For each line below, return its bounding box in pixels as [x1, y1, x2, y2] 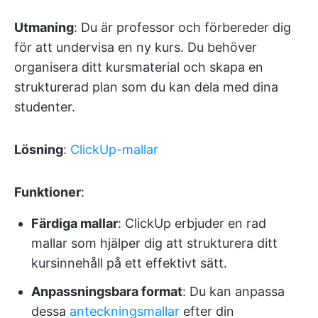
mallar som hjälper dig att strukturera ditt [31, 235, 278, 251]
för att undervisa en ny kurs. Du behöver [14, 39, 257, 55]
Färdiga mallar [31, 215, 118, 231]
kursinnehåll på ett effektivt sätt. [31, 255, 227, 270]
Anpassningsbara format [31, 283, 182, 299]
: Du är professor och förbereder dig [74, 19, 291, 35]
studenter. [14, 99, 75, 114]
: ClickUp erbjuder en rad [118, 215, 266, 231]
